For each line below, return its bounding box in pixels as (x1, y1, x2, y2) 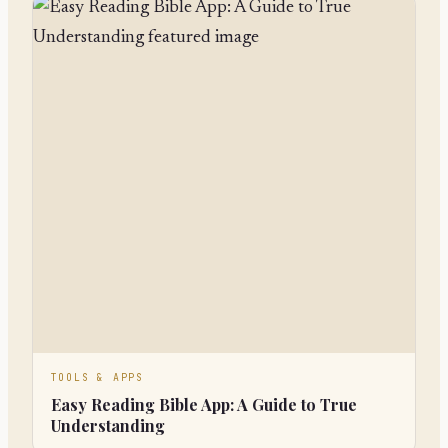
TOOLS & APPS (50, 371, 145, 385)
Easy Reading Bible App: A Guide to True (50, 394, 357, 416)
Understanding (50, 415, 165, 437)
